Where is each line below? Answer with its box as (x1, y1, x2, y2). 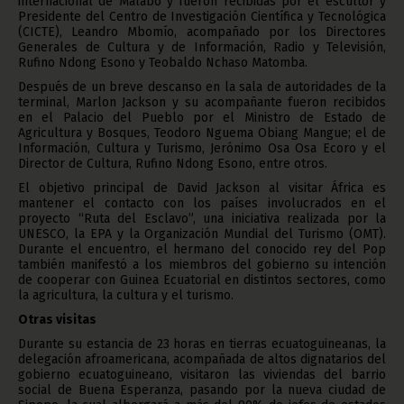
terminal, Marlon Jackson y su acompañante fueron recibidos (18, 94, 386, 110)
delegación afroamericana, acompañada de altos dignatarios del (18, 351, 386, 367)
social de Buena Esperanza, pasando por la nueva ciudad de (18, 381, 386, 398)
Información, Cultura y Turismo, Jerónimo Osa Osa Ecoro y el (18, 140, 386, 156)
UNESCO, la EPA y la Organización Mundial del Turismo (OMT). (18, 225, 386, 242)
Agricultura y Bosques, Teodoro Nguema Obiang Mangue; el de (18, 124, 386, 141)
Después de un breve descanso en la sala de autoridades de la (18, 78, 386, 95)
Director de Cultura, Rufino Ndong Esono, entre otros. (18, 155, 327, 171)
